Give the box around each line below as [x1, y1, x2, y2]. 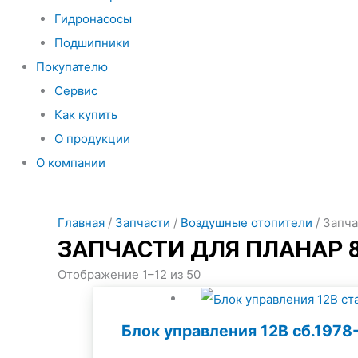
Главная [58, 215, 105, 230]
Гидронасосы [54, 11, 132, 26]
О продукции [54, 131, 130, 146]
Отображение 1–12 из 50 [58, 267, 201, 282]
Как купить [54, 107, 117, 122]
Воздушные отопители [181, 215, 312, 230]
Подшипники [54, 35, 129, 50]
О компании [36, 155, 105, 170]
